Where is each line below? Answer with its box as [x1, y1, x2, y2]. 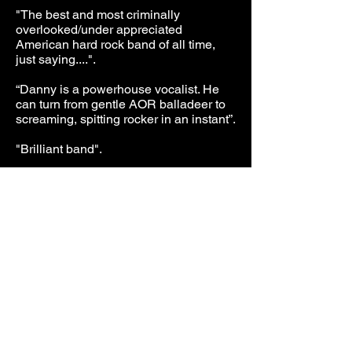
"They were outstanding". [16, 171, 156, 186]
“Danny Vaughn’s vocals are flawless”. [16, 201, 227, 216]
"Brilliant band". [16, 141, 102, 156]
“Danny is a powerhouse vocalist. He [16, 82, 219, 97]
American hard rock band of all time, [16, 37, 215, 52]
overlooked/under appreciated [16, 22, 182, 37]
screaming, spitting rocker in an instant [16, 112, 229, 126]
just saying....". [16, 52, 96, 67]
